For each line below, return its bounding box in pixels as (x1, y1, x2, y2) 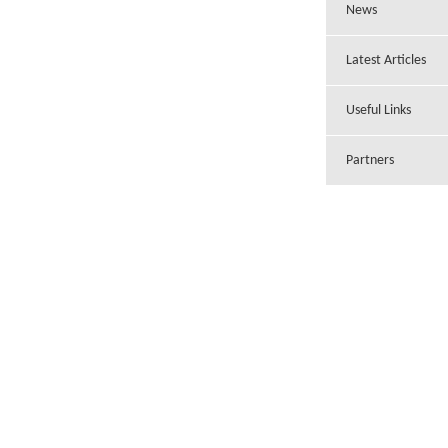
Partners (346, 153, 394, 169)
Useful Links (346, 103, 411, 119)
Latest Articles (346, 53, 426, 69)
